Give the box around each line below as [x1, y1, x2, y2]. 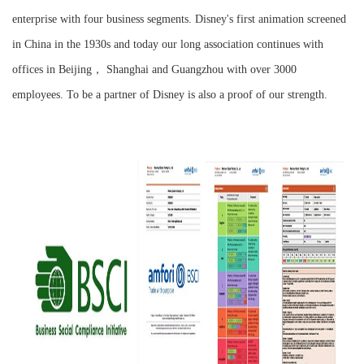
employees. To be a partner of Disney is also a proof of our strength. [12, 89, 327, 101]
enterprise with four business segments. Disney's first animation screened [12, 13, 346, 25]
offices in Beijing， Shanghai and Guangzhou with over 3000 [12, 63, 297, 76]
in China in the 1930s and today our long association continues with [12, 38, 323, 50]
